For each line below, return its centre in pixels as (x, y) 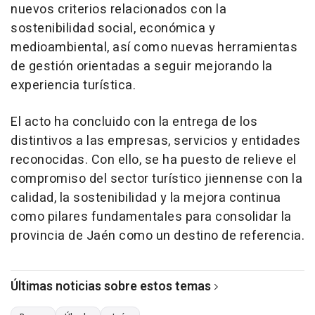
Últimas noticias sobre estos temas (111, 286)
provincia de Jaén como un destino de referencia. (157, 236)
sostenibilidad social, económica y (113, 28)
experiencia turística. (73, 85)
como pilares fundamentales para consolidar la (151, 217)
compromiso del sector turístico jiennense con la (156, 179)
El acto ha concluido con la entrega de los (134, 122)
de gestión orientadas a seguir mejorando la (142, 66)
